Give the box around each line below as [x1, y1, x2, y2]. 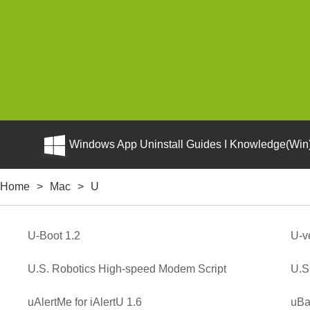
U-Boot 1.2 [28, 230, 80, 241]
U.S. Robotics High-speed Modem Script [28, 263, 226, 275]
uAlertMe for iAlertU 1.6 [28, 296, 142, 308]
